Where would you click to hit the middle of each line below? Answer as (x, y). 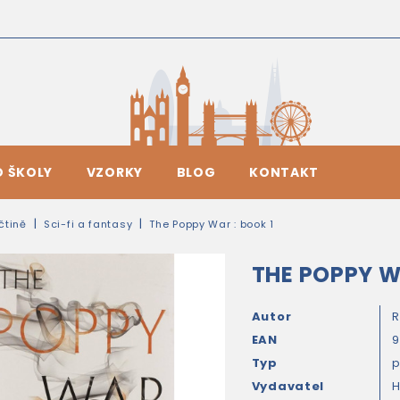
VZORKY (114, 172)
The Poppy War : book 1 (212, 224)
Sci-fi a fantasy (88, 224)
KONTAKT (284, 172)
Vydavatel (288, 386)
